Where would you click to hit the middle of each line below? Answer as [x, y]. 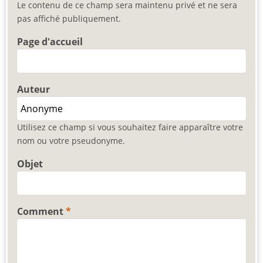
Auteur [33, 90]
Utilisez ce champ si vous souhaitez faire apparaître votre [130, 127]
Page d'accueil [50, 42]
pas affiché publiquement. [69, 19]
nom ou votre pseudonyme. [71, 141]
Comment [40, 212]
